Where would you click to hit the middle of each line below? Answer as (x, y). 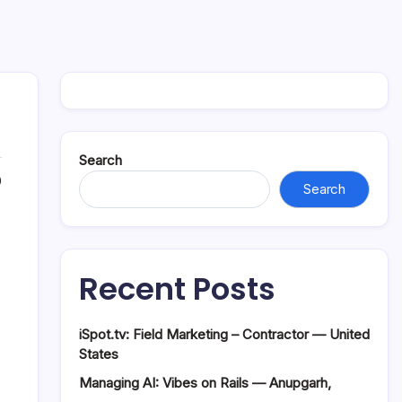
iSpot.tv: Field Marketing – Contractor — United (224, 334)
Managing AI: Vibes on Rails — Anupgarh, (205, 383)
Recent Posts (177, 289)
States (99, 354)
